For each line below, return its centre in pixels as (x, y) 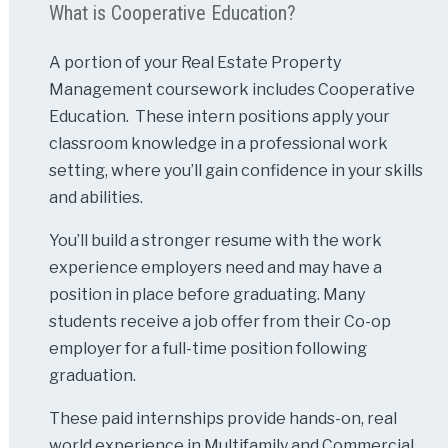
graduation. (92, 375)
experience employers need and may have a (215, 267)
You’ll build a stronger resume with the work (215, 240)
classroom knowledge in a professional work (218, 143)
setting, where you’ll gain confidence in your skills (235, 170)
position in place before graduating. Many (206, 294)
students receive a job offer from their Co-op (219, 321)
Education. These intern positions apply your (219, 116)
